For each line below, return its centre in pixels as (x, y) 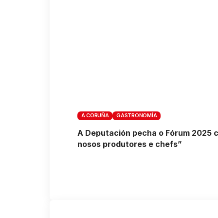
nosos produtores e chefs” (130, 144)
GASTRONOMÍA (137, 116)
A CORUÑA (95, 116)
